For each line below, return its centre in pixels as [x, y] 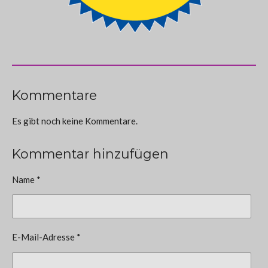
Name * [26, 179]
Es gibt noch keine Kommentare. [75, 121]
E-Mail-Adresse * [46, 237]
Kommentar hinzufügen [90, 153]
